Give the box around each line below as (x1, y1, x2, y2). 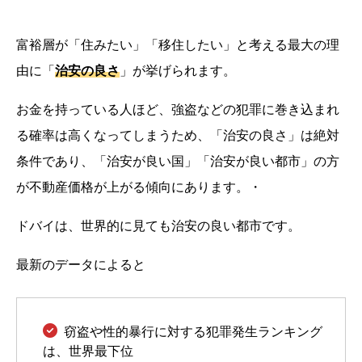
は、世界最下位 (43, 343, 133, 358)
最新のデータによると (16, 257, 145, 271)
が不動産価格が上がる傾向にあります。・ (16, 179, 262, 194)
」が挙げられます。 (120, 63, 236, 78)
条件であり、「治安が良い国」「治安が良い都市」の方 (16, 154, 339, 168)
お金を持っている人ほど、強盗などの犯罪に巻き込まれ (16, 102, 339, 116)
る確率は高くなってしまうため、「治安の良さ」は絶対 (16, 128, 339, 142)
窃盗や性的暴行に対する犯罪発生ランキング (64, 324, 322, 339)
